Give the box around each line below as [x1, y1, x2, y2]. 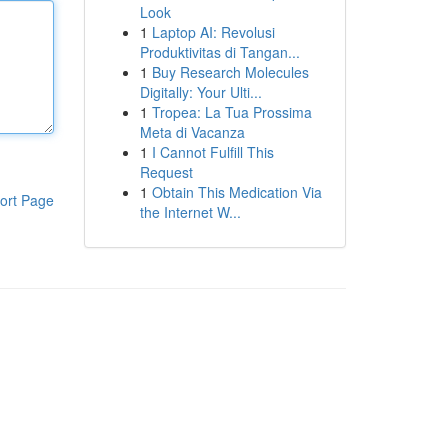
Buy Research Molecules [151, 62, 309, 82]
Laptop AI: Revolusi [151, 22, 275, 42]
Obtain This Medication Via [151, 182, 322, 202]
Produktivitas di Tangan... [139, 42, 300, 62]
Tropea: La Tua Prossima [151, 102, 312, 122]
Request [139, 162, 193, 182]
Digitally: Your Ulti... [139, 82, 262, 102]
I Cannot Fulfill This [151, 142, 274, 162]
